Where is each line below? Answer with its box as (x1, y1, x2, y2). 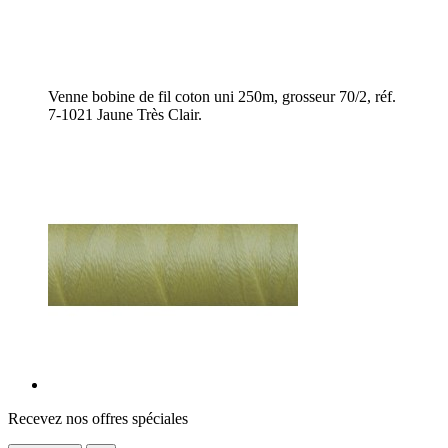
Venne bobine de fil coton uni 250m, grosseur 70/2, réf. (48, 88, 396, 106)
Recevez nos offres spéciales (8, 410, 188, 428)
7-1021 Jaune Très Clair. (48, 106, 202, 124)
